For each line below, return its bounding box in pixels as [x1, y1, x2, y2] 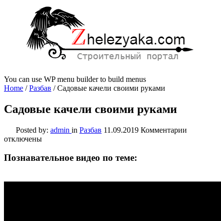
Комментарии [141, 125, 187, 134]
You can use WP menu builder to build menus [4, 74, 146, 83]
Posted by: [16, 125, 50, 134]
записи [186, 134, 210, 143]
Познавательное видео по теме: [4, 152, 137, 163]
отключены [4, 134, 42, 143]
